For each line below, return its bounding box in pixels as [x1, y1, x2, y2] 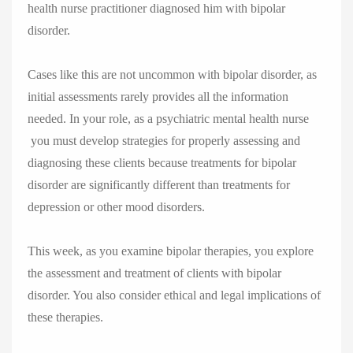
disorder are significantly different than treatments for [28, 178, 290, 191]
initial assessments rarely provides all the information [28, 90, 288, 103]
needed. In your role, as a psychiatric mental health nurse [28, 112, 309, 125]
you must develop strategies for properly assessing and [28, 134, 300, 147]
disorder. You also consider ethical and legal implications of [28, 288, 321, 302]
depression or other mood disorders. [28, 200, 205, 214]
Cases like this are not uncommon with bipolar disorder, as [28, 68, 317, 81]
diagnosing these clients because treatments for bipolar [28, 156, 296, 169]
